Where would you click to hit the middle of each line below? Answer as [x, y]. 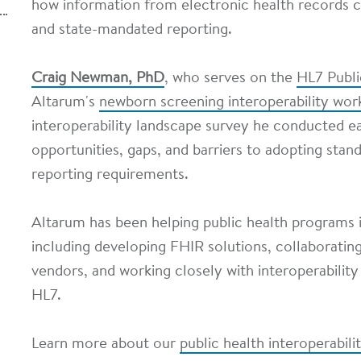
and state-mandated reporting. [132, 30]
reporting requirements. [110, 175]
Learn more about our [106, 344]
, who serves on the [230, 79]
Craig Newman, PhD [98, 79]
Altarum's [65, 103]
